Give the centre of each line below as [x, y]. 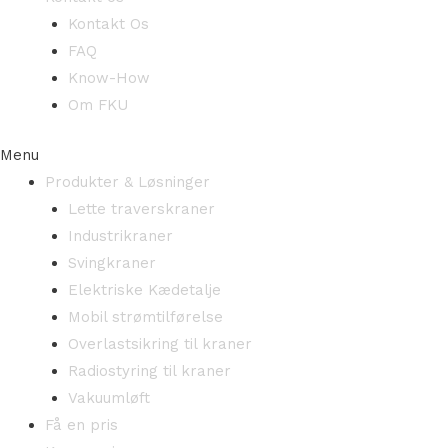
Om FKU [97, 105]
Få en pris [81, 424]
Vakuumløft [108, 397]
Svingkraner [111, 262]
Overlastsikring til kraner [159, 343]
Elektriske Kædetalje [144, 289]
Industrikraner [120, 235]
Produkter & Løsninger [127, 181]
